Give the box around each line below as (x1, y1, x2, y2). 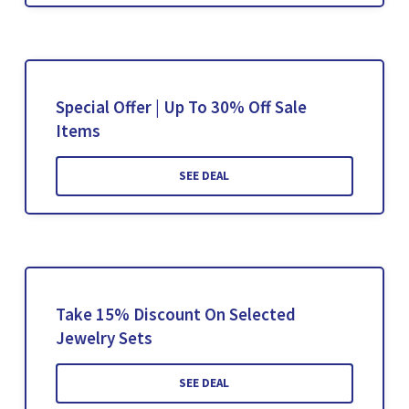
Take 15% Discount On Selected (55, 303, 296, 326)
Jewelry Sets (55, 327, 152, 350)
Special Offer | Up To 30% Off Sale (55, 96, 307, 119)
